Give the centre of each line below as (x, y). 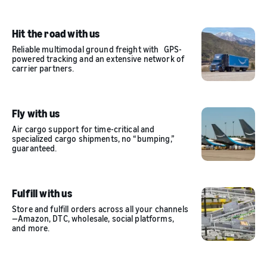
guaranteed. (35, 148)
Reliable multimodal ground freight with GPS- (97, 49)
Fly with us (36, 113)
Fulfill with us (42, 193)
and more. (31, 228)
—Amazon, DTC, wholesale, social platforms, (93, 218)
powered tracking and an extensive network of (98, 59)
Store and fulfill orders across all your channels (100, 209)
